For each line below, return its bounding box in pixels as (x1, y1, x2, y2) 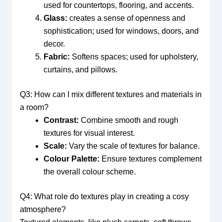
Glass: (43, 13, 67, 22)
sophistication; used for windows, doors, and (43, 26, 199, 35)
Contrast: (43, 115, 79, 124)
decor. (43, 39, 65, 48)
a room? (19, 103, 49, 111)
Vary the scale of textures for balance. (66, 141, 200, 150)
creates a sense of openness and (67, 13, 185, 22)
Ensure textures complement (99, 154, 202, 163)
